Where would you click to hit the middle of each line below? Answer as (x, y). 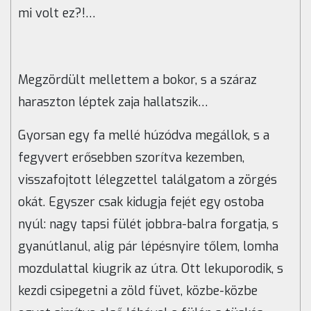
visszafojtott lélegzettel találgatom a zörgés (148, 180)
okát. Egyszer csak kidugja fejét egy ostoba (141, 202)
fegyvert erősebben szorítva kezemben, (131, 158)
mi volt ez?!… (57, 14)
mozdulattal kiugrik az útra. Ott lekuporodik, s (151, 269)
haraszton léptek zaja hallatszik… (113, 102)
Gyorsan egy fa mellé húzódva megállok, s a (144, 136)
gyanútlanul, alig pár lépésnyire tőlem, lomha (148, 247)
